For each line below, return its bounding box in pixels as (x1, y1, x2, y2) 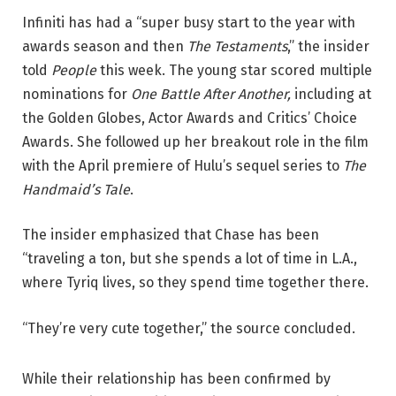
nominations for (22, 85, 131, 103)
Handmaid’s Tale (22, 180, 130, 198)
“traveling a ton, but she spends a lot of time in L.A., (22, 250, 357, 268)
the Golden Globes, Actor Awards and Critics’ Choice (22, 109, 357, 126)
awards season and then (22, 37, 187, 55)
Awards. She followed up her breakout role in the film (22, 133, 369, 150)
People (51, 61, 100, 79)
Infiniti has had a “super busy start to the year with (22, 13, 355, 31)
